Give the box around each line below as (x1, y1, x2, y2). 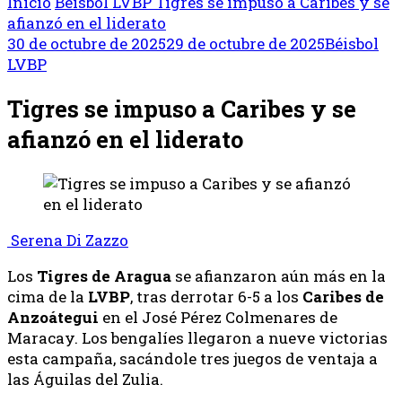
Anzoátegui (7, 307, 99, 328)
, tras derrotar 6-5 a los (130, 286, 302, 308)
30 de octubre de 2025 (7, 33, 166, 54)
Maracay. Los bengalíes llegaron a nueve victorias (7, 328, 388, 349)
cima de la (7, 286, 88, 308)
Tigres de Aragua (33, 266, 171, 287)
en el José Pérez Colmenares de (99, 307, 337, 328)
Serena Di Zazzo (7, 230, 128, 251)
